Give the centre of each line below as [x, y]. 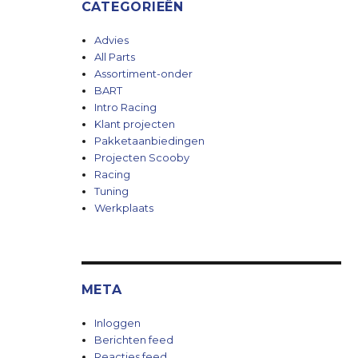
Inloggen [117, 323]
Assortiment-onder [143, 74]
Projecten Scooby [141, 157]
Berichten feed [133, 340]
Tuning [111, 191]
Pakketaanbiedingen [149, 141]
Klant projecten [134, 124]
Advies [111, 40]
